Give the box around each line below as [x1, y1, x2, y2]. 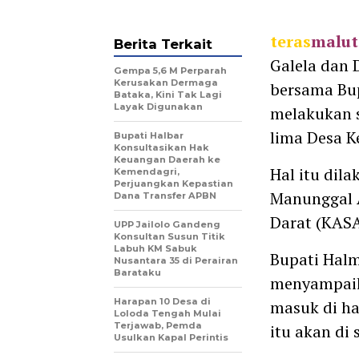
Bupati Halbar [114, 129, 184, 141]
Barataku [114, 266, 161, 278]
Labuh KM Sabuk [114, 242, 197, 254]
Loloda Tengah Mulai [114, 307, 221, 319]
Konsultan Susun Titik [114, 230, 225, 242]
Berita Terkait [114, 35, 212, 52]
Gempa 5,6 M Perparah [114, 64, 227, 76]
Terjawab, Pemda [114, 319, 202, 331]
